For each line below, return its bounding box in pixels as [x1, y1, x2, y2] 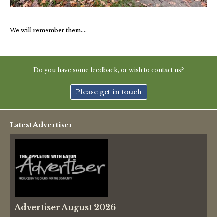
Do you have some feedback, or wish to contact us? [33, 66, 184, 74]
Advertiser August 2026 [15, 202, 116, 212]
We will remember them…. [10, 26, 87, 34]
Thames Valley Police [19, 8, 84, 16]
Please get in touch [75, 87, 142, 96]
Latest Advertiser [10, 120, 73, 129]
